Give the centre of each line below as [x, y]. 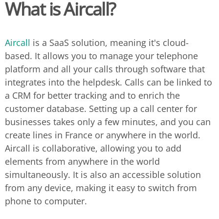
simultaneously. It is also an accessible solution [103, 175]
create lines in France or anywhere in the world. [103, 135]
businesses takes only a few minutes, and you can [108, 122]
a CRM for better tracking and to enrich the [92, 95]
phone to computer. [46, 201]
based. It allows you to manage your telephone [101, 56]
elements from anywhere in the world [82, 161]
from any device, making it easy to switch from [101, 188]
